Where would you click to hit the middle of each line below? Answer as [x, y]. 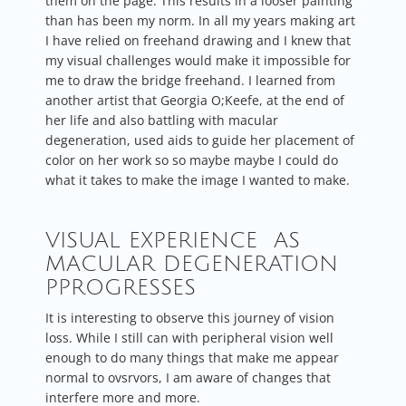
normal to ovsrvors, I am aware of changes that [188, 377]
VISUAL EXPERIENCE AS [173, 240]
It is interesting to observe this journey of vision [190, 317]
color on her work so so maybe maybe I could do [192, 159]
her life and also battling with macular [162, 120]
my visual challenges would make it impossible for [198, 60]
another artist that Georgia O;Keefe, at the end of [195, 100]
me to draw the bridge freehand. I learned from [190, 80]
